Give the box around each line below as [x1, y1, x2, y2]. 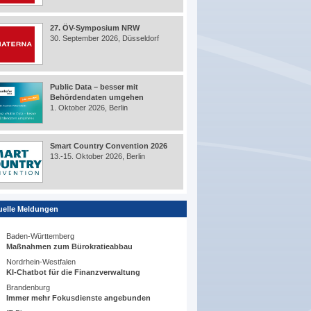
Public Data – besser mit [50, 83, 139, 92]
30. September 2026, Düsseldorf [50, 34, 160, 43]
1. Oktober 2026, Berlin [50, 103, 128, 112]
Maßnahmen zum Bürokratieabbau [6, 242, 133, 251]
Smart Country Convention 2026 [50, 142, 168, 151]
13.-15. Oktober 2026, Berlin [50, 152, 146, 161]
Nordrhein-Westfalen [6, 258, 76, 267]
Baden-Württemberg [6, 232, 75, 241]
